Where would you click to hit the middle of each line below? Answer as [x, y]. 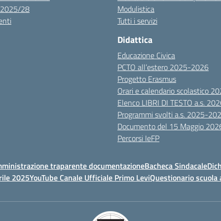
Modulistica [136, 9]
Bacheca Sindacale [176, 166]
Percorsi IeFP [138, 138]
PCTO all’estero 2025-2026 [163, 67]
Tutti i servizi [137, 21]
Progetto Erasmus [147, 79]
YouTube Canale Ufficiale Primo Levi [90, 178]
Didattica [135, 40]
